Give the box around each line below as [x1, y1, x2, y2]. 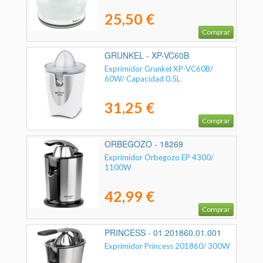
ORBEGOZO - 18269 [104, 138, 183, 150]
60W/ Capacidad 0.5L [104, 73, 180, 83]
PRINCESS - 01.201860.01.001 [104, 227, 221, 239]
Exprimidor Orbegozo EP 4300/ [104, 152, 214, 162]
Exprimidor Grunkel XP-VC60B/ [104, 63, 213, 73]
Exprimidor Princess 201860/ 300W [104, 241, 230, 251]
